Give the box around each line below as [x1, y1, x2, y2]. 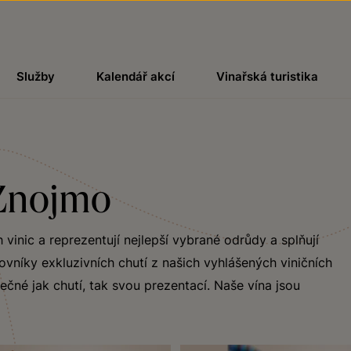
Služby [16, 69, 55, 84]
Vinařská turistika [216, 69, 319, 84]
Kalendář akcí [96, 69, 175, 84]
